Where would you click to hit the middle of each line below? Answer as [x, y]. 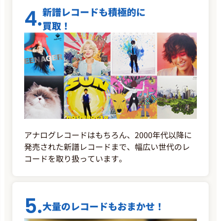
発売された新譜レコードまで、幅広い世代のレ [107, 146]
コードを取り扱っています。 [75, 158]
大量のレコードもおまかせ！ [103, 206]
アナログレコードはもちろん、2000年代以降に [108, 134]
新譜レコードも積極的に [94, 12]
